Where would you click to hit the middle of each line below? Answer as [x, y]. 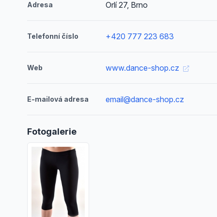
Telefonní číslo [53, 36]
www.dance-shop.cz [144, 68]
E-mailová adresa [58, 99]
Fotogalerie [52, 132]
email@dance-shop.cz [145, 99]
